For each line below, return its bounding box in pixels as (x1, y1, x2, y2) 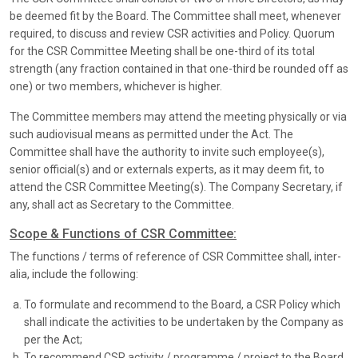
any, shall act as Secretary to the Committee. (10, 198, 234, 212)
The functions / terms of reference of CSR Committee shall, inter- (10, 250, 341, 264)
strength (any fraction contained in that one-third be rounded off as (10, 62, 348, 76)
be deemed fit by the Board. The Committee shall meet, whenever (10, 10, 341, 23)
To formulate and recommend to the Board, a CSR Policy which (24, 298, 340, 312)
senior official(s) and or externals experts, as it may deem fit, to (10, 163, 324, 177)
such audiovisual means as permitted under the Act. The (10, 128, 293, 141)
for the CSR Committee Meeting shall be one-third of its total (10, 45, 315, 58)
